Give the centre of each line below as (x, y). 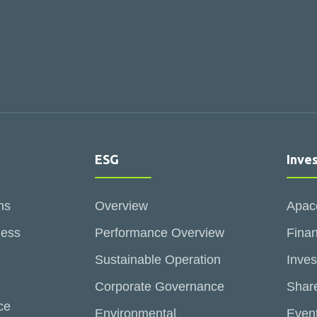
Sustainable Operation (158, 260)
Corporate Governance (160, 287)
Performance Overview (160, 233)
